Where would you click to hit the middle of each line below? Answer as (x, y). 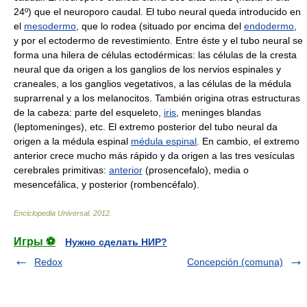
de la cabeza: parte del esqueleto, (89, 112)
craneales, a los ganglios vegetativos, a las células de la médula (152, 84)
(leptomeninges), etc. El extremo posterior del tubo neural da (146, 127)
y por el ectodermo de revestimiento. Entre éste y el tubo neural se (158, 40)
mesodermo (50, 26)
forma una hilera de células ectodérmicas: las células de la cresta (155, 55)
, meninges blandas (219, 112)
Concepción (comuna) (235, 262)
